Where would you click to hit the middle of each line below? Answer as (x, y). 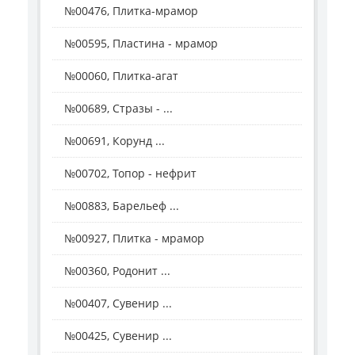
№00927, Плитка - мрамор (134, 238)
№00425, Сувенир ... (118, 335)
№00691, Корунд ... (115, 140)
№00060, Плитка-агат (121, 75)
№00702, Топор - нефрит (130, 173)
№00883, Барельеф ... (122, 205)
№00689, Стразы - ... (118, 108)
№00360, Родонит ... (117, 270)
